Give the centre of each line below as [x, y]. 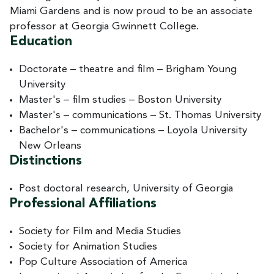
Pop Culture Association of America [103, 262]
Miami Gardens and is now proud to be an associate [131, 11]
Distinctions [46, 161]
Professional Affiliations [83, 204]
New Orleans [50, 146]
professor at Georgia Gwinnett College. [104, 26]
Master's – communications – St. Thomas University [140, 115]
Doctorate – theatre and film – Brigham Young [128, 69]
